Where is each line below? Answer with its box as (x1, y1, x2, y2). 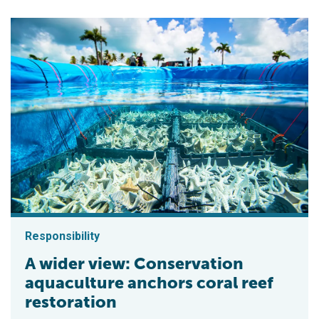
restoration (25, 291, 117, 312)
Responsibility (25, 229, 100, 243)
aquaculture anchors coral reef (25, 272, 273, 293)
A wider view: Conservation (25, 253, 244, 273)
